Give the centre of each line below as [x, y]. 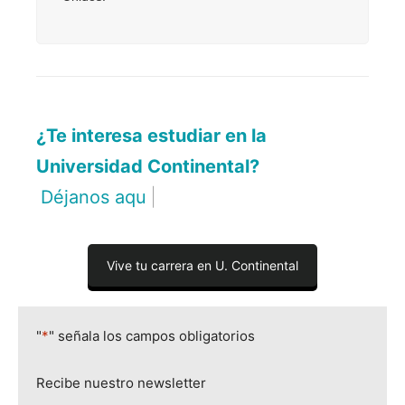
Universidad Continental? [148, 166]
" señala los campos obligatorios [152, 336]
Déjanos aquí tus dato [133, 197]
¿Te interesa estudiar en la [151, 136]
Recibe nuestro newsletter [121, 383]
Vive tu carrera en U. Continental [202, 265]
